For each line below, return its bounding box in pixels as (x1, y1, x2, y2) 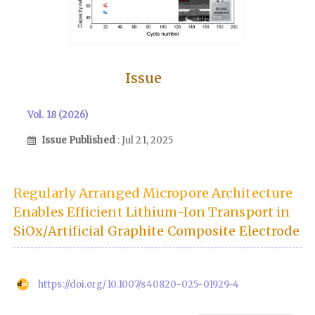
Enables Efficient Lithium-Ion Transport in (13, 204, 290, 221)
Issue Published (41, 134, 117, 147)
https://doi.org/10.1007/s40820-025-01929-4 (38, 278, 240, 291)
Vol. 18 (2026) (27, 108, 89, 121)
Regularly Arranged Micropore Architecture (13, 185, 293, 202)
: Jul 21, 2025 (117, 134, 174, 147)
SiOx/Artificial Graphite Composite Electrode (13, 223, 300, 240)
